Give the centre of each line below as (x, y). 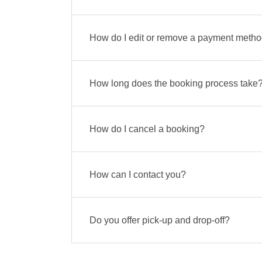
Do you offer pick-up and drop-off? (160, 220)
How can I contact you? (138, 175)
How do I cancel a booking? (147, 129)
